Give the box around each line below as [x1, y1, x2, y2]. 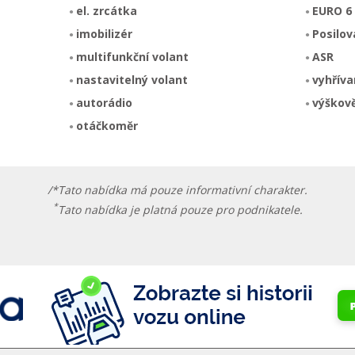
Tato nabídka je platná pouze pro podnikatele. [57, 201, 303, 217]
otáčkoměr [75, 118, 138, 133]
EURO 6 [312, 3, 353, 18]
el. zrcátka [75, 3, 137, 18]
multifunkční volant [75, 49, 189, 64]
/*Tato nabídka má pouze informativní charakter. [48, 182, 307, 197]
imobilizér [75, 26, 132, 41]
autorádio [75, 95, 132, 110]
